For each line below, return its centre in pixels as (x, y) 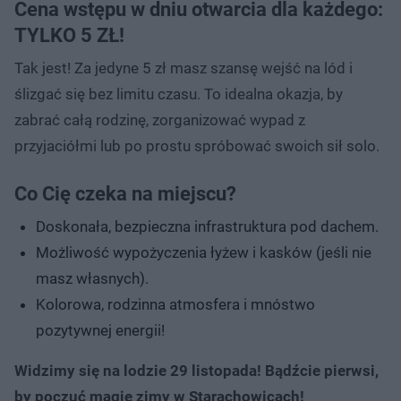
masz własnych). (92, 278)
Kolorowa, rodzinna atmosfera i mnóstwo (175, 304)
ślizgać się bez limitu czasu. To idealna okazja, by (179, 94)
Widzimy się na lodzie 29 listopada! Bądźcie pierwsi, (196, 370)
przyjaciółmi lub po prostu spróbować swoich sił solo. (197, 145)
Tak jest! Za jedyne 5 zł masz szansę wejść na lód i (183, 68)
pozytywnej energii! (100, 330)
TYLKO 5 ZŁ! (69, 35)
